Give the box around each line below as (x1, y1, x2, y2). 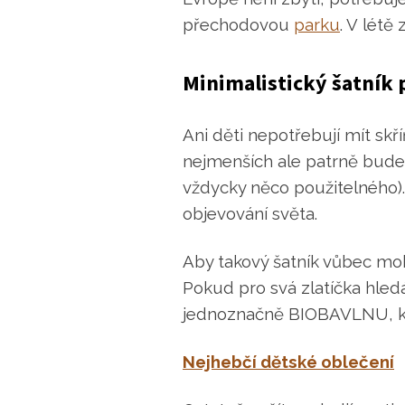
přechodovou (183, 14, 294, 34)
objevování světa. (183, 203, 317, 224)
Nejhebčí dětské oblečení (183, 352, 394, 372)
